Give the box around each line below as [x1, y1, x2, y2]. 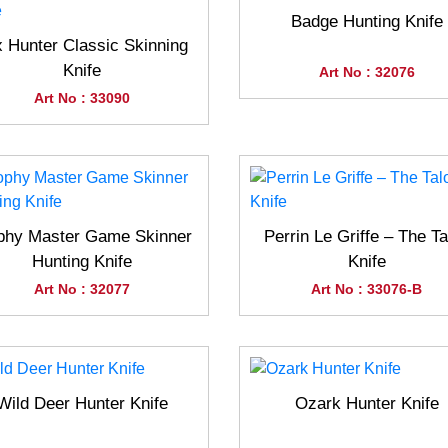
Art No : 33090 [33, 90, 130, 107]
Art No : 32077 [33, 281, 130, 298]
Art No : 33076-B [311, 281, 422, 298]
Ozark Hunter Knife [294, 394, 439, 414]
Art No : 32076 [318, 64, 415, 81]
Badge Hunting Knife [290, 12, 443, 32]
